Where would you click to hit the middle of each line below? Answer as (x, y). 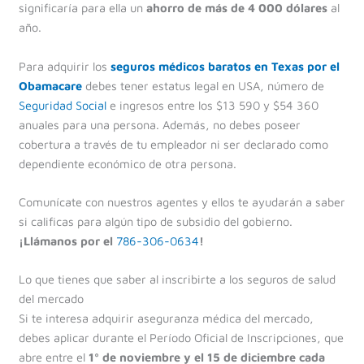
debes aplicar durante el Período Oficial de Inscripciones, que (181, 338)
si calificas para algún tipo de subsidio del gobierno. (155, 221)
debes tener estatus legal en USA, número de (203, 85)
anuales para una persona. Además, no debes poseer (159, 124)
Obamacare (50, 85)
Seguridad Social (62, 105)
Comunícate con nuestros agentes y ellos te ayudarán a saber (182, 201)
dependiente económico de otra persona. (127, 163)
